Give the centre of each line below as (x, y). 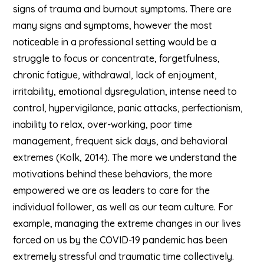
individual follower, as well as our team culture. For (123, 207)
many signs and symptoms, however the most (113, 25)
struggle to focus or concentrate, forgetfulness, (117, 58)
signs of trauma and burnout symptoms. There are (123, 9)
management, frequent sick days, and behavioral (121, 141)
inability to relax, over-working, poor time (103, 124)
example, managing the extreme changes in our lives (127, 223)
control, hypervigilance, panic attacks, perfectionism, (128, 108)
